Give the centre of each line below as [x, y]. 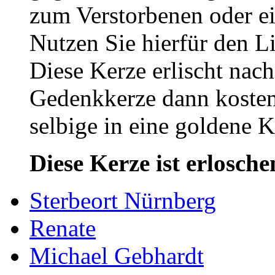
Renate [63, 228]
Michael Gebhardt [117, 256]
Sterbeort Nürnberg [123, 201]
